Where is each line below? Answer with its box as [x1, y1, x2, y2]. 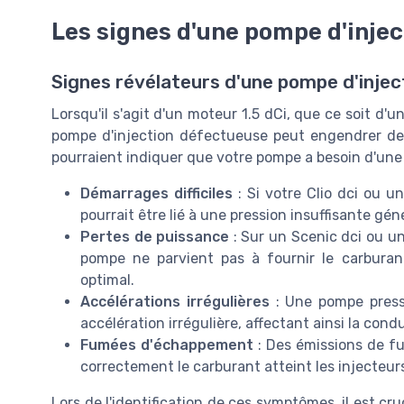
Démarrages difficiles [80, 185, 233, 203]
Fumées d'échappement [80, 336, 253, 354]
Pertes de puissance [80, 228, 230, 246]
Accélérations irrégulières [80, 293, 270, 311]
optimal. [80, 271, 134, 289]
